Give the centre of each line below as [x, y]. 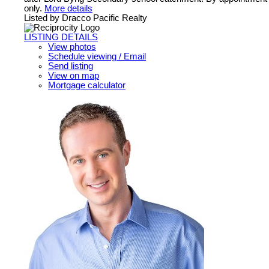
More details [68, 8]
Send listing [71, 66]
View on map [74, 75]
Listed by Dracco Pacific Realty [86, 18]
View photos [72, 47]
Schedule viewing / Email [97, 56]
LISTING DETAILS [61, 37]
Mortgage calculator [87, 85]
